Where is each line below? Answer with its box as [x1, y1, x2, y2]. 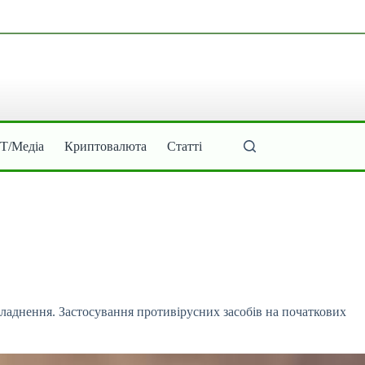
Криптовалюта [64, 139, 147, 153]
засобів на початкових [223, 305, 346, 319]
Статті [167, 139, 203, 153]
